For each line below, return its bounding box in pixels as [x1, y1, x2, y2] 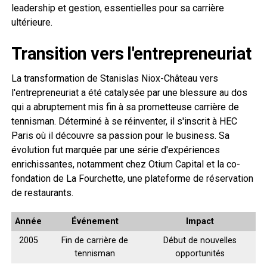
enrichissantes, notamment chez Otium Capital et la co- [11, 158, 240, 170]
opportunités [175, 248, 225, 259]
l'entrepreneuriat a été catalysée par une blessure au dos [11, 86, 247, 98]
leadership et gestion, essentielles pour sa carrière [11, 2, 224, 14]
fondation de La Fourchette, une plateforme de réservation [11, 172, 253, 184]
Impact [185, 216, 214, 226]
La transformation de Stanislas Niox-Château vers [11, 72, 218, 84]
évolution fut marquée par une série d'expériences [11, 144, 220, 156]
